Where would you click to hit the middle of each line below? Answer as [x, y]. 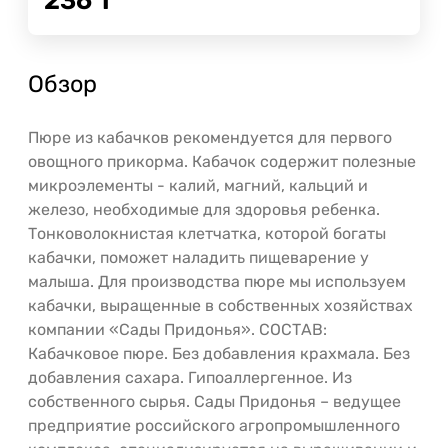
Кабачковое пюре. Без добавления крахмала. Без [219, 354]
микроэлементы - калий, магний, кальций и [198, 186]
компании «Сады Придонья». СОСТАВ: [177, 330]
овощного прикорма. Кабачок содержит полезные [222, 162]
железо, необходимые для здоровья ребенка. [204, 210]
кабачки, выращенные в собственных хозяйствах [220, 306]
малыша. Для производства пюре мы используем [217, 282]
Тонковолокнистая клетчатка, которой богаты [207, 234]
